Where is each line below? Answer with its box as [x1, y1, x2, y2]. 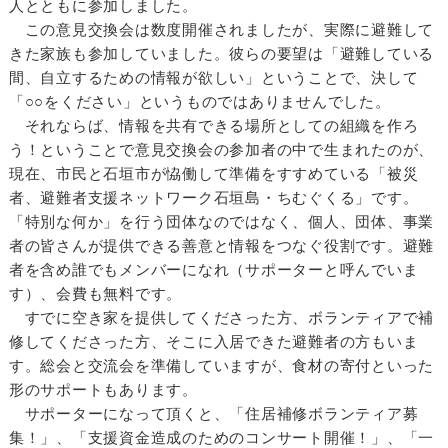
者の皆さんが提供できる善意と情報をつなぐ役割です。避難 [8, 237, 435, 254]
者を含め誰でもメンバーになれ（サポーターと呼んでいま [8, 261, 419, 278]
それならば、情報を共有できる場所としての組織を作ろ [8, 117, 419, 134]
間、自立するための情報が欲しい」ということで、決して [8, 69, 419, 86]
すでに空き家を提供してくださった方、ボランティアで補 [8, 309, 435, 326]
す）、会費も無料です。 [8, 285, 183, 302]
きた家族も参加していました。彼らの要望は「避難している [8, 45, 435, 62]
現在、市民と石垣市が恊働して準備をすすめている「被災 [8, 165, 419, 182]
